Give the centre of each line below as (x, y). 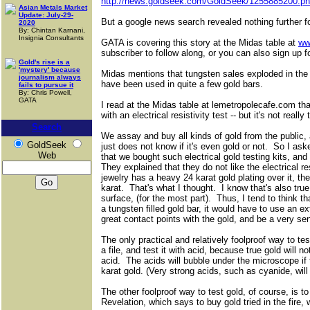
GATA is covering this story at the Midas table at (200, 42)
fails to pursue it (46, 85)
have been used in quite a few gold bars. (182, 84)
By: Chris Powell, (45, 92)
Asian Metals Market (53, 7)
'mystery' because (49, 70)
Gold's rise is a (44, 62)
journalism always (50, 77)
